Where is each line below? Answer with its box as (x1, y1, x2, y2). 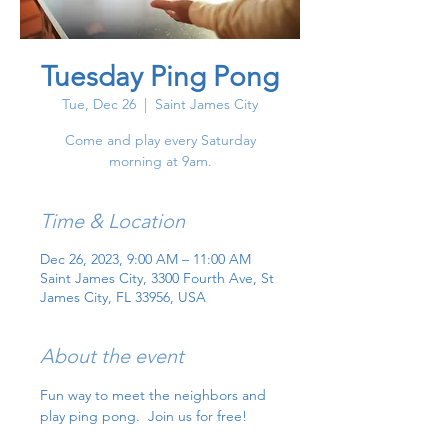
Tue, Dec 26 (62, 95, 136, 114)
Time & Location (40, 209, 185, 234)
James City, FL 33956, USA (40, 288, 206, 307)
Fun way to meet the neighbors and (40, 386, 270, 405)
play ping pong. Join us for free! (40, 407, 247, 426)
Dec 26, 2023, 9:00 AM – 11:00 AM (40, 250, 251, 269)
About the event (40, 344, 184, 369)
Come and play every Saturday (64, 131, 256, 150)
